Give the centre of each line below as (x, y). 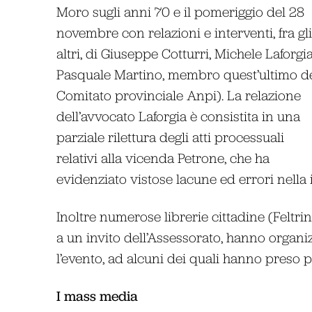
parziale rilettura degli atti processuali (170, 136)
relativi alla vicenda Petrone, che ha (163, 157)
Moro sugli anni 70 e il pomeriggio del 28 (180, 11)
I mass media (97, 296)
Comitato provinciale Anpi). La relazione (178, 95)
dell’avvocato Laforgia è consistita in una (178, 116)
